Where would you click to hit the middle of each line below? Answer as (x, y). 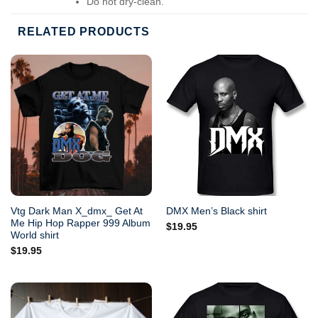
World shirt (34, 235)
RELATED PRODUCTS (84, 31)
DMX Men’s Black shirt (216, 212)
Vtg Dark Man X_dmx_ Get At (76, 211)
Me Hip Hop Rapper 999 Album (80, 223)
